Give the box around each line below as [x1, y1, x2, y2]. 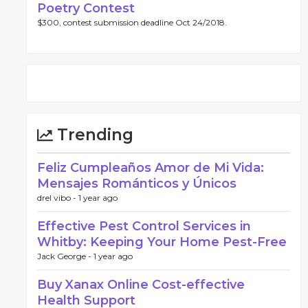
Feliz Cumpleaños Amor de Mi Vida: [37, 160, 264, 175]
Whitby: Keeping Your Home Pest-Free [37, 234, 287, 250]
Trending [53, 125, 133, 144]
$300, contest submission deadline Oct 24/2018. [37, 17, 227, 27]
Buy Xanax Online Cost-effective [37, 277, 245, 292]
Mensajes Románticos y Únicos [37, 176, 236, 191]
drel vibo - [37, 192, 78, 203]
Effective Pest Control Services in [37, 219, 251, 234]
